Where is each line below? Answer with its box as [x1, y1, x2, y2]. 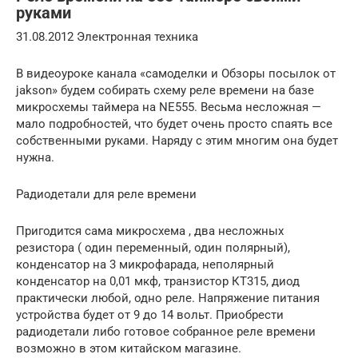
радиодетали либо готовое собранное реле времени [16, 324, 316, 340]
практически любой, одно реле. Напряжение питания [16, 291, 320, 306]
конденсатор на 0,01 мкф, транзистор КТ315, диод [16, 274, 300, 289]
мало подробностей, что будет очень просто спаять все [16, 117, 332, 132]
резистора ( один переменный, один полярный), [16, 241, 290, 256]
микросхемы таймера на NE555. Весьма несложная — [16, 100, 321, 115]
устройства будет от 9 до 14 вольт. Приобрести [16, 308, 284, 323]
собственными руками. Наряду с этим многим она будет [16, 133, 338, 149]
